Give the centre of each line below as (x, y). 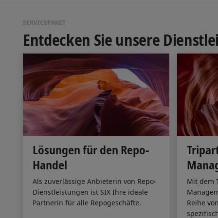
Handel (50, 165)
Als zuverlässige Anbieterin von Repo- (94, 182)
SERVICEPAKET (44, 23)
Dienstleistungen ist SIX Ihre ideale (90, 192)
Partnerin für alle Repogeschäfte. (87, 203)
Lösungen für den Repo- (91, 150)
